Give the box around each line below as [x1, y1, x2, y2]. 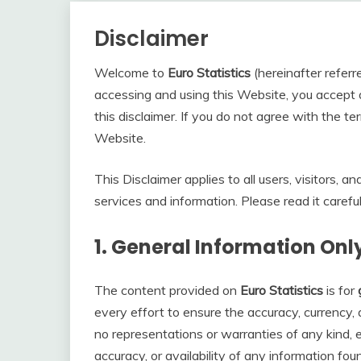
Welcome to [94, 64, 168, 81]
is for [323, 281, 358, 298]
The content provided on [94, 281, 240, 298]
